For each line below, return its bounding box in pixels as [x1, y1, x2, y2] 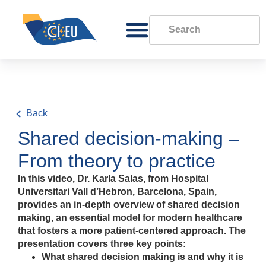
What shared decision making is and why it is [42, 252, 243, 262]
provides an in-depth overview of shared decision [18, 199, 240, 210]
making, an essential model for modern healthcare [18, 213, 242, 223]
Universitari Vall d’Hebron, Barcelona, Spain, [18, 186, 217, 197]
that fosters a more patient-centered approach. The [18, 226, 246, 236]
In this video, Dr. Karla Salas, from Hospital [18, 173, 208, 183]
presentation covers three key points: [18, 239, 186, 249]
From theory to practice [18, 150, 216, 172]
